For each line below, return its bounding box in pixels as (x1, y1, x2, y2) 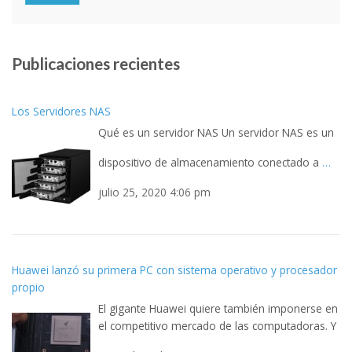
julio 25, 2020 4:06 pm (98, 157, 211, 173)
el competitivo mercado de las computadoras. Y (98, 291, 336, 306)
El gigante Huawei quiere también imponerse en (98, 273, 338, 289)
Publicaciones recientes (12, 26, 180, 46)
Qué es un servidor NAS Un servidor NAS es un (98, 97, 334, 113)
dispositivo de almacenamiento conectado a (98, 127, 322, 143)
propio (12, 252, 45, 268)
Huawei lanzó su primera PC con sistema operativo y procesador (12, 235, 337, 251)
